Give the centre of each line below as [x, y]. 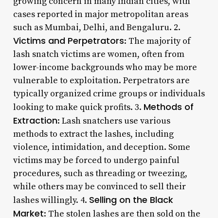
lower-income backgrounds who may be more [105, 67]
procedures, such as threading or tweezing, [100, 173]
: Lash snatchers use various [114, 121]
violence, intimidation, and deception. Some [101, 147]
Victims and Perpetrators [68, 40]
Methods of [168, 107]
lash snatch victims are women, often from [99, 54]
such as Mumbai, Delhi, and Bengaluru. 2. [97, 27]
